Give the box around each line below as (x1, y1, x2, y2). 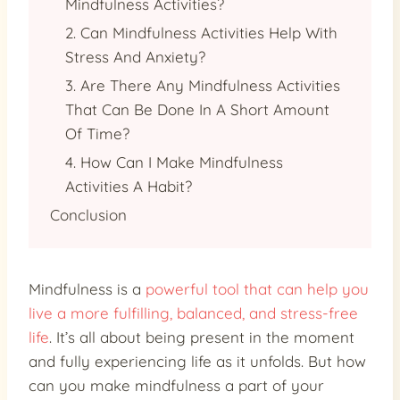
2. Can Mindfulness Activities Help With (65, 22, 337, 42)
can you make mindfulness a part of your (29, 375, 324, 395)
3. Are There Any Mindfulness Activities (65, 75, 340, 95)
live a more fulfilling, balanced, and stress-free (29, 303, 358, 322)
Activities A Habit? (65, 176, 192, 196)
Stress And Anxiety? (65, 46, 205, 66)
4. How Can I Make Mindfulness (65, 152, 283, 171)
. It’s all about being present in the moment (49, 327, 354, 346)
